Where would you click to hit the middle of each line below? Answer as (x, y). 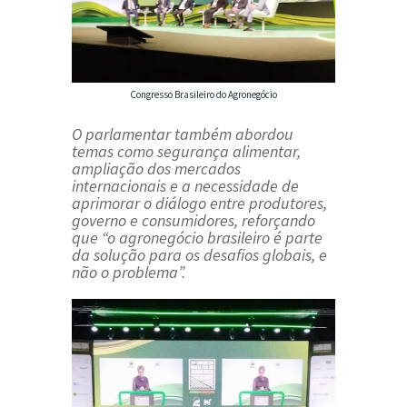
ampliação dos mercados (156, 169)
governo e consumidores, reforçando (194, 221)
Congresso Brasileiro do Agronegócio (203, 95)
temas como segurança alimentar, (186, 152)
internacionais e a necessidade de (185, 186)
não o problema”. (129, 273)
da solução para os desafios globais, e (199, 255)
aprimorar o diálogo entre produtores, (199, 203)
